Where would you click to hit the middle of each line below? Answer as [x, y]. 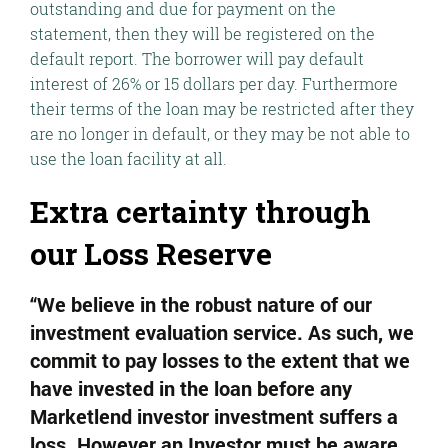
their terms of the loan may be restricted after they [222, 108]
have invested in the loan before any [191, 388]
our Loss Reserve [151, 253]
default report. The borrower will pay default [197, 58]
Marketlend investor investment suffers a [214, 416]
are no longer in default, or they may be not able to [220, 133]
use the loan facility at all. [128, 158]
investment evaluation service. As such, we [222, 332]
